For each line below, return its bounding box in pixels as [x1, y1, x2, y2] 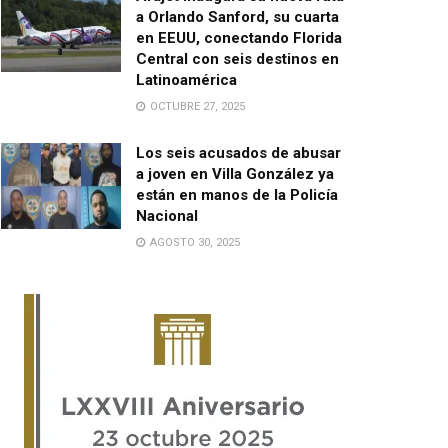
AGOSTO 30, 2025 [147, 236, 240, 249]
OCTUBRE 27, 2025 [147, 100, 245, 113]
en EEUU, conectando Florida [136, 29, 342, 47]
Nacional [136, 207, 198, 225]
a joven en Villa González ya [136, 165, 334, 183]
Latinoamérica [136, 71, 237, 89]
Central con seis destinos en [136, 50, 339, 68]
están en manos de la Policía [136, 186, 338, 204]
